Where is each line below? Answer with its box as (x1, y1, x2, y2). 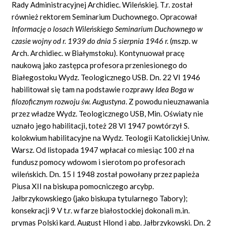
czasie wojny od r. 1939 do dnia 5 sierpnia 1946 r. (12, 36, 169, 45)
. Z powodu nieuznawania (126, 96, 209, 106)
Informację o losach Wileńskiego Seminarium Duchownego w (12, 24, 203, 33)
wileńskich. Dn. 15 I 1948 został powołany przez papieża (12, 169, 200, 179)
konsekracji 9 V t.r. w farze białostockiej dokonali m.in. (12, 205, 190, 215)
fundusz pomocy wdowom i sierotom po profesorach (12, 157, 186, 166)
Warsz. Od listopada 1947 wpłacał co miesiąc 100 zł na (12, 145, 195, 154)
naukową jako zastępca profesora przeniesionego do (12, 60, 188, 70)
